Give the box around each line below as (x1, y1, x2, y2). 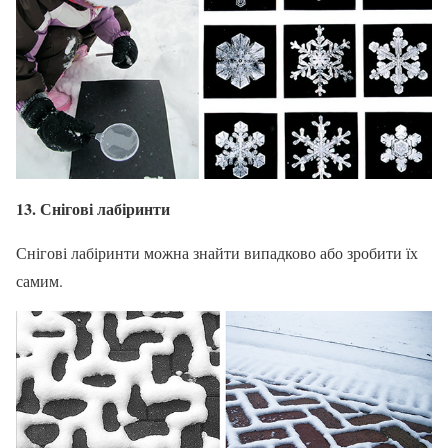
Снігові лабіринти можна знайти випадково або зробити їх (16, 241, 418, 263)
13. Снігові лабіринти (16, 196, 170, 220)
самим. (16, 269, 63, 291)
